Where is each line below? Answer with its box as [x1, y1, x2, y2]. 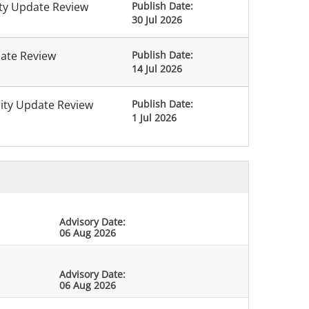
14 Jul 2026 [131, 62, 182, 75]
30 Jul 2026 [131, 13, 182, 26]
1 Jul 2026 [131, 111, 177, 124]
